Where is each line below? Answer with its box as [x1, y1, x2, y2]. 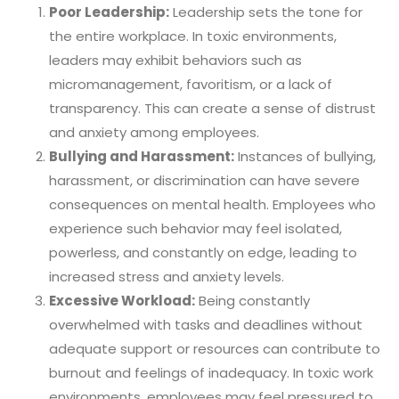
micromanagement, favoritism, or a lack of [49, 74, 332, 94]
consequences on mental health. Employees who [49, 194, 376, 214]
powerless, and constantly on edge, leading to [49, 242, 357, 262]
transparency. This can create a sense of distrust [49, 98, 376, 118]
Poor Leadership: [49, 2, 169, 21]
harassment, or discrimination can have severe [49, 170, 360, 190]
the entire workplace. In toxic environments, [49, 26, 337, 45]
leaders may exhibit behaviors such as [49, 50, 302, 69]
